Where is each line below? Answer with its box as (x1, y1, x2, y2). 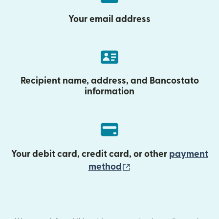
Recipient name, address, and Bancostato (20, 76, 199, 86)
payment (169, 150, 208, 159)
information (85, 87, 134, 96)
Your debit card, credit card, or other (11, 150, 169, 159)
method (88, 162, 122, 172)
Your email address (68, 15, 151, 24)
